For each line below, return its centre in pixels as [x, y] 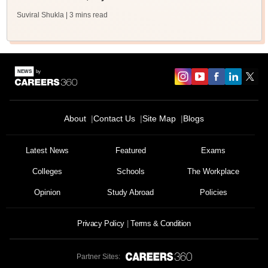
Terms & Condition [161, 223]
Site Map [159, 118]
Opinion [48, 192]
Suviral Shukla [40, 15]
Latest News [48, 150]
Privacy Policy [101, 223]
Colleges [48, 171]
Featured [130, 150]
